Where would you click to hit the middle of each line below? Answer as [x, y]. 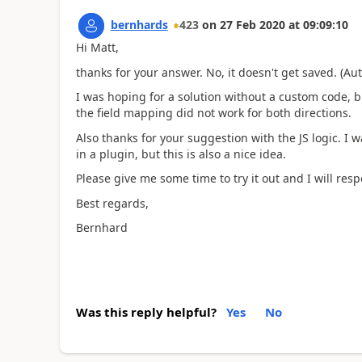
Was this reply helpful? [146, 311]
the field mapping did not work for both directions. [213, 113]
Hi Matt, [97, 47]
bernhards [139, 25]
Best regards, [112, 203]
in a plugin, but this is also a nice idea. [181, 154]
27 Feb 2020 [252, 25]
